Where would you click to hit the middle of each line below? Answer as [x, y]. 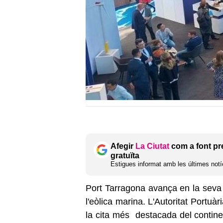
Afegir [123, 146]
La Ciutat [152, 146]
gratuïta [125, 155]
